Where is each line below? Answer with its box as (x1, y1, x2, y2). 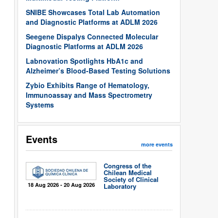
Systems (26, 100, 54, 109)
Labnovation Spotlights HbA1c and (26, 56, 143, 66)
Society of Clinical (104, 175, 159, 184)
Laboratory (104, 182, 136, 191)
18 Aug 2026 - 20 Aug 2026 (27, 181, 95, 188)
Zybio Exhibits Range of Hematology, (26, 80, 149, 90)
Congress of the (104, 161, 151, 170)
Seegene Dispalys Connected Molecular (26, 32, 158, 41)
